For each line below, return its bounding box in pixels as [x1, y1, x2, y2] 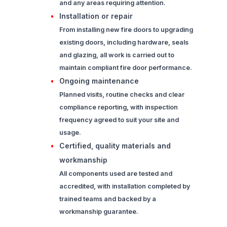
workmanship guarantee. [59, 208, 138, 216]
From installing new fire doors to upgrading [59, 26, 193, 34]
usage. [59, 129, 81, 137]
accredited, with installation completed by [59, 182, 190, 191]
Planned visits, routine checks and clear [59, 91, 184, 99]
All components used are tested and [59, 170, 172, 178]
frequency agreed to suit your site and [59, 116, 179, 124]
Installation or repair [59, 12, 133, 21]
